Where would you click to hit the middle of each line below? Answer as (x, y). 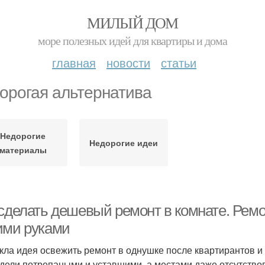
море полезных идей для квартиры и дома (132, 41)
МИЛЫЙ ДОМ (132, 22)
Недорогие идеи (123, 143)
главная (74, 62)
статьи (179, 62)
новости (128, 62)
